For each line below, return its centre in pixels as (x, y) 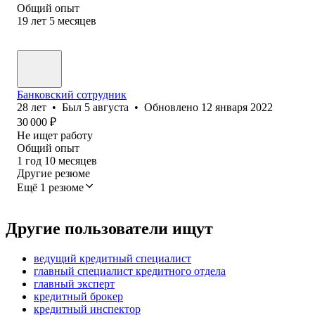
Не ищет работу (55, 135)
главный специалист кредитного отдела (130, 271)
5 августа (107, 107)
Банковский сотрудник (72, 94)
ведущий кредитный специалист (112, 258)
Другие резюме (53, 173)
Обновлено (173, 107)
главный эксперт (74, 283)
